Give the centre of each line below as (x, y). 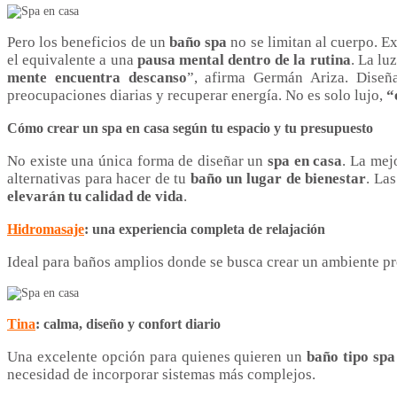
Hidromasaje (46, 230)
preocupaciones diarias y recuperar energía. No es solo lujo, (197, 96)
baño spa (198, 43)
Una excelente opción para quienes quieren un (157, 356)
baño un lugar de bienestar (278, 179)
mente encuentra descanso (97, 78)
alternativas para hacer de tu (99, 179)
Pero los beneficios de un (88, 43)
